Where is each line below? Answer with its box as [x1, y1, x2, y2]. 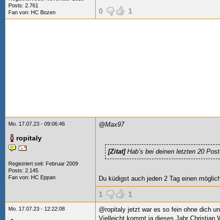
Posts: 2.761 [8, 2, 38, 8]
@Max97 [99, 121, 124, 128]
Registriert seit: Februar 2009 [8, 161, 78, 166]
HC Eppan [31, 174, 55, 180]
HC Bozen [31, 9, 55, 15]
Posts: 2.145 [8, 167, 38, 173]
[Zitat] [108, 148, 127, 155]
